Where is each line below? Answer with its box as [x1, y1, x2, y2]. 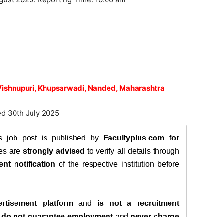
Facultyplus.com [103, 134, 165, 142]
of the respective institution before [55, 160, 179, 168]
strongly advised [22, 147, 85, 155]
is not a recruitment [97, 199, 180, 207]
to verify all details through [85, 147, 180, 155]
